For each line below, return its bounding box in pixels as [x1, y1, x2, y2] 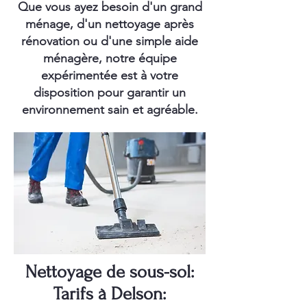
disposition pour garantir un [34, 85, 186, 100]
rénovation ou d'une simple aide [21, 34, 198, 49]
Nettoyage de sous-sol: [25, 262, 194, 282]
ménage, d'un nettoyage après [25, 16, 194, 32]
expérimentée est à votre [41, 68, 178, 83]
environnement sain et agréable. [21, 102, 198, 117]
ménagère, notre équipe [42, 51, 177, 66]
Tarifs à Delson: [53, 284, 166, 304]
